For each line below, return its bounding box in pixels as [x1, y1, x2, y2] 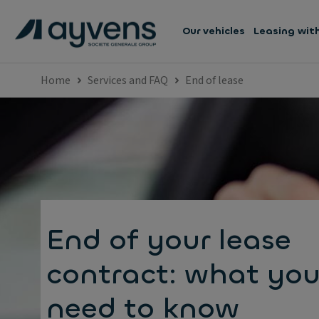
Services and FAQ [88, 73, 168, 88]
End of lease [185, 73, 244, 88]
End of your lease [46, 221, 291, 258]
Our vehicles [182, 24, 245, 38]
